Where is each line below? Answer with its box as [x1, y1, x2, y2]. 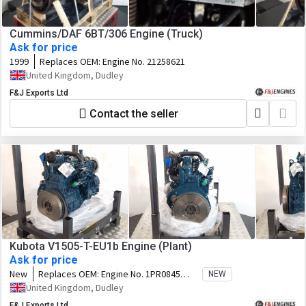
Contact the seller [89, 107, 178, 120]
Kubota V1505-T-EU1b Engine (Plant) [10, 240, 192, 253]
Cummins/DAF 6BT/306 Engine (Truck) [10, 27, 203, 40]
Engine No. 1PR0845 [101, 268, 180, 280]
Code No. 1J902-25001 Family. [38, 280, 158, 292]
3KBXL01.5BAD [38, 292, 96, 305]
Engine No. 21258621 [102, 55, 185, 68]
